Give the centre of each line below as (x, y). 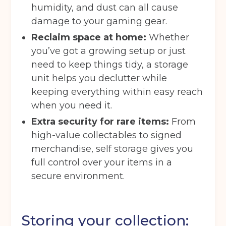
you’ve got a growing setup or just (109, 51)
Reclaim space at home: (89, 38)
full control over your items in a (102, 163)
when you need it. (72, 106)
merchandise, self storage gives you (112, 149)
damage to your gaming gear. (99, 21)
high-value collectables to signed (107, 135)
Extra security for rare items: (100, 122)
